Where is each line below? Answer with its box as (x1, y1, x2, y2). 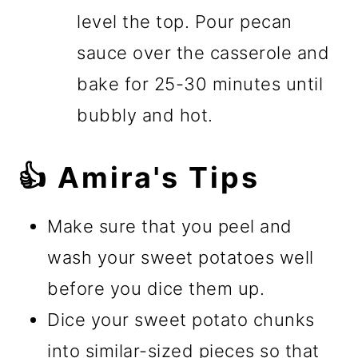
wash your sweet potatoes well (47, 247, 314, 268)
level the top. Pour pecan (77, 11, 292, 33)
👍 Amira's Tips (18, 160, 261, 196)
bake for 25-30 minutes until (77, 74, 324, 95)
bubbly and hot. (77, 105, 213, 126)
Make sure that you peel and (47, 216, 292, 237)
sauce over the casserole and (77, 42, 330, 64)
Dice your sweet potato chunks (47, 309, 315, 331)
